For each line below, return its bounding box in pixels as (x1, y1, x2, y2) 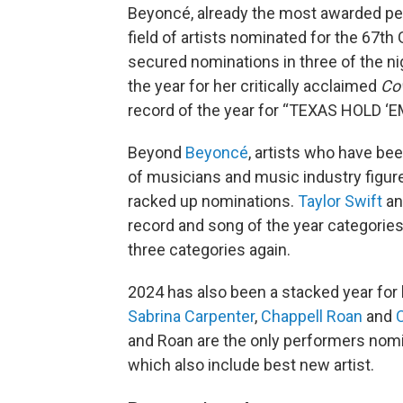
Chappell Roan (261, 307, 363, 326)
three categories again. (128, 240, 291, 259)
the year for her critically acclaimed (128, 76, 381, 95)
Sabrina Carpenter (128, 307, 255, 326)
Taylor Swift (298, 192, 382, 210)
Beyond (128, 143, 185, 162)
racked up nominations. (128, 192, 298, 210)
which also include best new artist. (128, 355, 374, 374)
